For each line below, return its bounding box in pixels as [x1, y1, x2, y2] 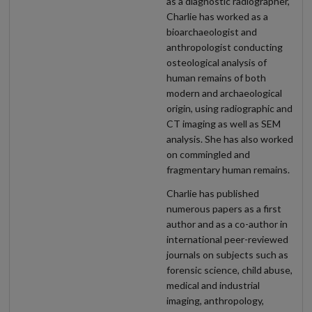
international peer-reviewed [166, 233, 288, 245]
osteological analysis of [166, 56, 267, 69]
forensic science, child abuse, [166, 263, 292, 276]
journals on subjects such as [166, 248, 288, 260]
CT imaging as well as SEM [166, 118, 281, 130]
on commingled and [166, 148, 250, 161]
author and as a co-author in [166, 217, 288, 230]
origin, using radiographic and [166, 102, 292, 115]
